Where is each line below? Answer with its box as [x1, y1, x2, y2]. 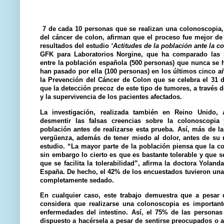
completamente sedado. [40, 176, 114, 184]
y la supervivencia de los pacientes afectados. [40, 93, 184, 101]
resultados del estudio [40, 42, 111, 50]
